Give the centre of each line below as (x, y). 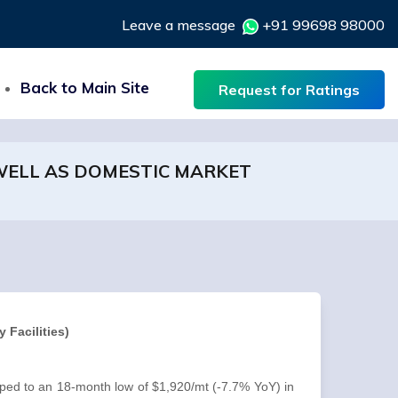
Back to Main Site (85, 88)
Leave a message (182, 25)
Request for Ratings (289, 90)
